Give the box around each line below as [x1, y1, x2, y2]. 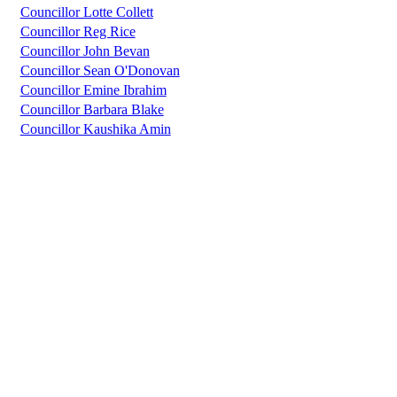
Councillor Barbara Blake [19, 102, 164, 118]
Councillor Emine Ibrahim [19, 82, 167, 98]
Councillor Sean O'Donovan [19, 63, 180, 79]
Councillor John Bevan [19, 43, 150, 59]
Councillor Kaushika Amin [19, 121, 171, 137]
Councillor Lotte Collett [19, 4, 153, 20]
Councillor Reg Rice [19, 24, 136, 40]
